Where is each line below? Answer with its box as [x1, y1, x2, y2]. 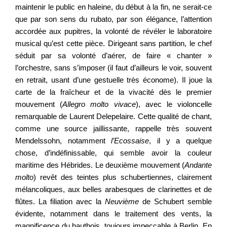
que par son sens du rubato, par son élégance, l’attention [15, 14, 212, 23]
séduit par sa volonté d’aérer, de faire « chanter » [15, 51, 212, 60]
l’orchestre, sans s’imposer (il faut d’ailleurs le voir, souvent [15, 63, 212, 72]
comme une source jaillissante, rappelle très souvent [15, 124, 212, 133]
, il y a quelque [149, 136, 212, 145]
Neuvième [105, 197, 139, 206]
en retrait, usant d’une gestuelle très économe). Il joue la [15, 75, 212, 84]
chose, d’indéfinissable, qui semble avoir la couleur [15, 148, 212, 157]
